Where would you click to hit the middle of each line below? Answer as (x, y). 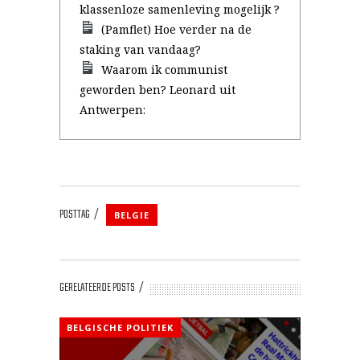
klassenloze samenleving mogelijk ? (180, 9)
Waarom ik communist (165, 70)
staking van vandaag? (140, 49)
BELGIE (132, 215)
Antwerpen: (112, 110)
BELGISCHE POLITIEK (120, 327)
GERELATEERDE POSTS (97, 288)
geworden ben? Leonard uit (157, 90)
